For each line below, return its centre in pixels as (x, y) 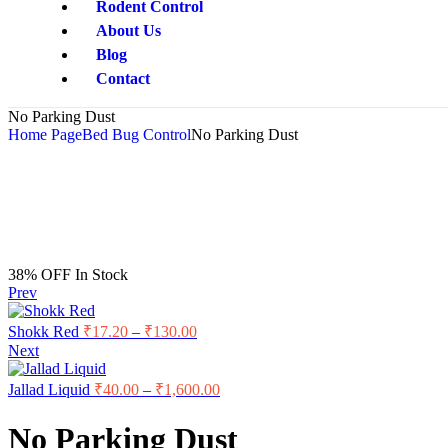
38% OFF (39, 274)
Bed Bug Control (136, 134)
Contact (122, 78)
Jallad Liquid (49, 389)
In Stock (101, 274)
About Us (128, 30)
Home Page (45, 134)
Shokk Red (43, 331)
